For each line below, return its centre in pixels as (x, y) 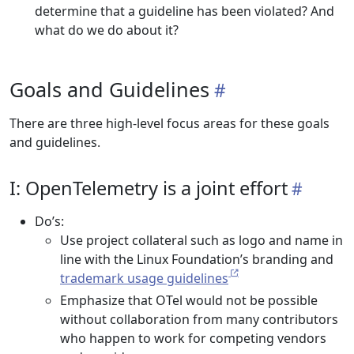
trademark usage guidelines (144, 278)
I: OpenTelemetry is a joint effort (149, 188)
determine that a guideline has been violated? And (185, 11)
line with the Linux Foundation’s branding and (197, 259)
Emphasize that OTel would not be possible (189, 300)
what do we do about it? (107, 30)
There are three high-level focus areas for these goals (169, 123)
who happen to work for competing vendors (193, 338)
